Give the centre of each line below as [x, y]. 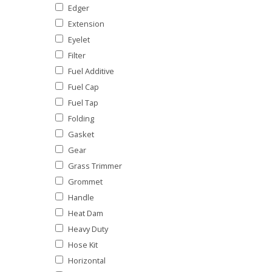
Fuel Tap [83, 102]
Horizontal [87, 260]
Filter [77, 55]
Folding [81, 118]
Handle [81, 197]
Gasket [81, 134]
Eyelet [79, 39]
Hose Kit [83, 244]
